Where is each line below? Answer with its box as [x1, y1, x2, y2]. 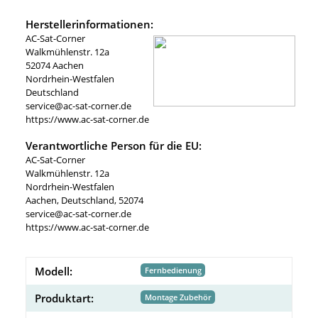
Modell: [35, 263, 72, 278]
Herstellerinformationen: [26, 16, 153, 31]
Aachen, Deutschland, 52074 [26, 193, 143, 207]
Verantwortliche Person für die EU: [26, 138, 202, 153]
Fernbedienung [144, 264, 202, 275]
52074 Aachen [26, 58, 84, 72]
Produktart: [35, 290, 94, 305]
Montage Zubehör [144, 291, 212, 302]
